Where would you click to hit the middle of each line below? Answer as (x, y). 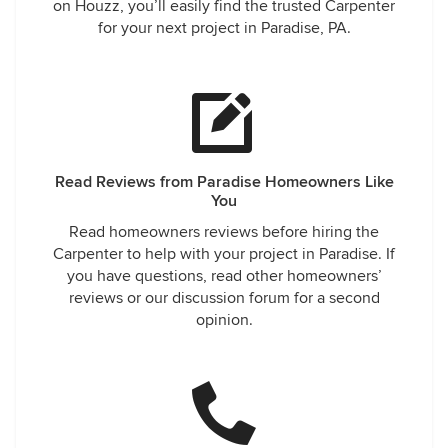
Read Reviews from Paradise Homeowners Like (224, 182)
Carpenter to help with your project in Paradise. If (224, 254)
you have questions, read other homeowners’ (224, 276)
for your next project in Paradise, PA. (224, 28)
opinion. (224, 320)
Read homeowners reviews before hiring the (224, 232)
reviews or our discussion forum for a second (224, 298)
